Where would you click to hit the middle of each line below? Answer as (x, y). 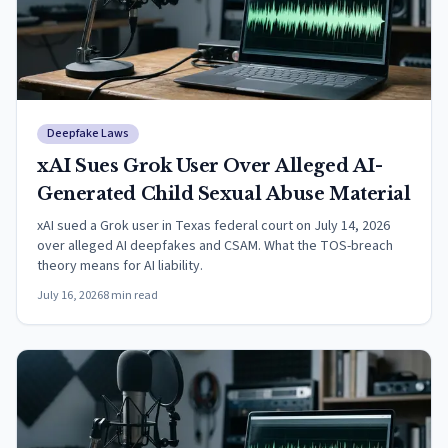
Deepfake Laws (88, 133)
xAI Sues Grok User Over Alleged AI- (210, 166)
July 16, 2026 (70, 295)
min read (133, 295)
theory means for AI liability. (120, 266)
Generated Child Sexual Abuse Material (224, 194)
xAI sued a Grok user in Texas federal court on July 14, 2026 (213, 226)
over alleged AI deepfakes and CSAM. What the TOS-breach (215, 246)
